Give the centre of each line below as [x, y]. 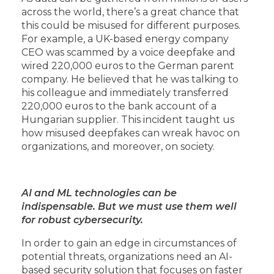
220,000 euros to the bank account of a [119, 106]
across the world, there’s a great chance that [130, 12]
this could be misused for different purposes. [132, 25]
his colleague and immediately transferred [125, 92]
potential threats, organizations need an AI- [127, 256]
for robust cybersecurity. [82, 220]
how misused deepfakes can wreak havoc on [131, 133]
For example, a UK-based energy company [125, 39]
